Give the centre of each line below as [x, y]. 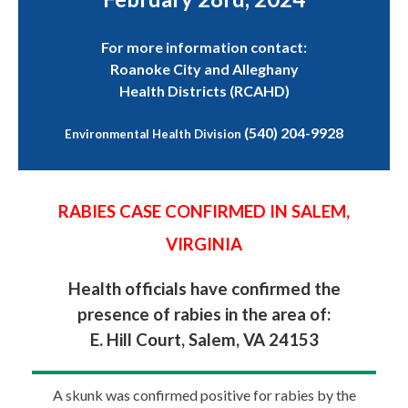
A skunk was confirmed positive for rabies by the [204, 394]
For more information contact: [204, 47]
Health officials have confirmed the [204, 288]
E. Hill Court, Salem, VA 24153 [204, 339]
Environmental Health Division [153, 133]
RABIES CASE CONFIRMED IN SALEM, [204, 212]
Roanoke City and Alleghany [204, 69]
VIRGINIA [204, 245]
